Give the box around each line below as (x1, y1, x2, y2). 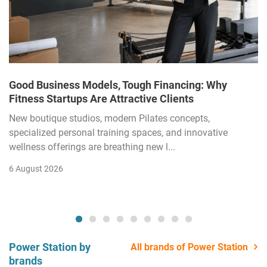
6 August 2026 (9, 163, 63, 173)
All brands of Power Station (131, 241, 248, 253)
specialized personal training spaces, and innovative (9, 126, 228, 138)
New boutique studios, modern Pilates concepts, (9, 112, 210, 124)
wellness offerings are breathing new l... (9, 141, 175, 153)
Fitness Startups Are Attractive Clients (9, 92, 194, 105)
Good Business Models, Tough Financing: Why (9, 78, 227, 91)
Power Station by (9, 240, 91, 253)
